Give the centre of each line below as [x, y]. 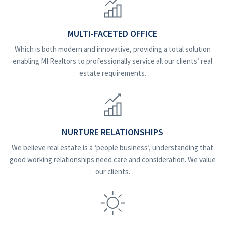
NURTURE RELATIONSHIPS [113, 132]
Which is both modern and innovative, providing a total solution [113, 49]
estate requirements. [113, 73]
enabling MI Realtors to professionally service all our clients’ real [113, 61]
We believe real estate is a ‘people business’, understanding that [113, 148]
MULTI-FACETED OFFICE [113, 34]
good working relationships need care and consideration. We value [113, 160]
